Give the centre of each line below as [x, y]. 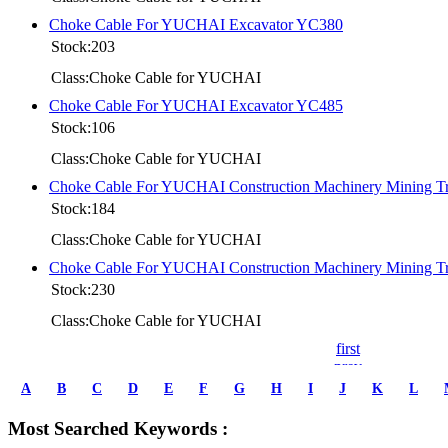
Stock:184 [83, 208]
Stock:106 [83, 127]
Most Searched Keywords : [118, 428]
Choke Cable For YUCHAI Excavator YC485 [196, 105]
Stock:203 [83, 46]
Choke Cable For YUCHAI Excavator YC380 [196, 24]
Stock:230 [83, 289]
